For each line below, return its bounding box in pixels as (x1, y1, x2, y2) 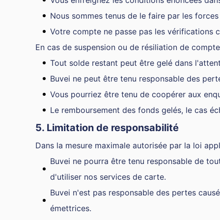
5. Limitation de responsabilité (35, 122, 179, 134)
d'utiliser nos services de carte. (50, 172, 166, 182)
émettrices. (50, 203, 91, 213)
